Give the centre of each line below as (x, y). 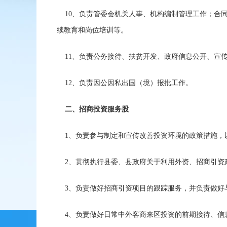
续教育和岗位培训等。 (92, 30)
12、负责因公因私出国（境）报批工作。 (125, 83)
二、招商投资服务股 (96, 109)
